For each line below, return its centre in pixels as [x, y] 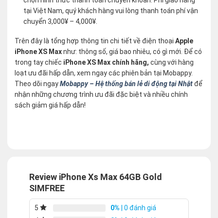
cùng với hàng [171, 62]
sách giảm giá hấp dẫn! [50, 105]
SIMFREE [47, 188]
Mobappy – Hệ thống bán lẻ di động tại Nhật [126, 83]
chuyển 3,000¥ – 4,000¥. [61, 21]
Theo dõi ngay [37, 83]
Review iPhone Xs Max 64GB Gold [96, 177]
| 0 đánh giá [138, 208]
